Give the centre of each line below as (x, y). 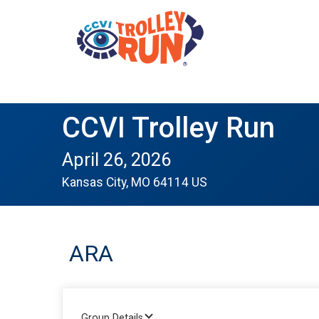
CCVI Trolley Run (168, 128)
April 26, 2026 (116, 159)
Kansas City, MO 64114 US (135, 182)
